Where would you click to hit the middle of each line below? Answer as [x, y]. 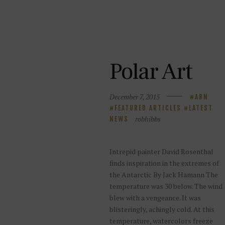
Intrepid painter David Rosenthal [161, 151]
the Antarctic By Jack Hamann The [163, 174]
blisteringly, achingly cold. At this [162, 209]
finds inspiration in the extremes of [164, 163]
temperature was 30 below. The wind [166, 186]
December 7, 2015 [134, 97]
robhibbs [148, 119]
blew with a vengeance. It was [155, 197]
